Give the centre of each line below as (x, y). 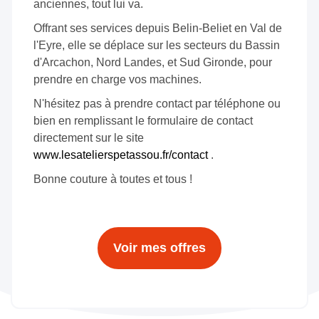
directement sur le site (89, 137)
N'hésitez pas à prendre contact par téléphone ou (157, 103)
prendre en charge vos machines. (117, 79)
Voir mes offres (159, 247)
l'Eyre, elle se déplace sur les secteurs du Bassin (157, 45)
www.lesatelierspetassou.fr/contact (121, 155)
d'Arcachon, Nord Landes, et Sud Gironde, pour (153, 62)
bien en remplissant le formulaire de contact (143, 120)
